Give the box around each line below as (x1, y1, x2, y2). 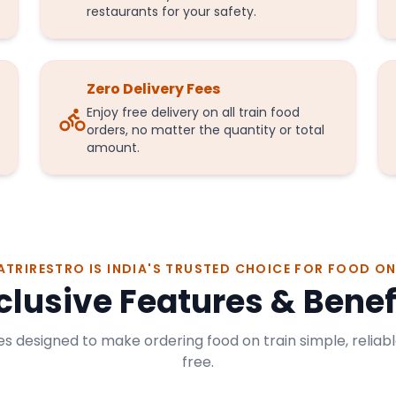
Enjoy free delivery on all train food (87, 103, 301, 121)
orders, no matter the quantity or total (87, 121, 325, 139)
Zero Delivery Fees (87, 79, 221, 99)
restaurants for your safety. (87, 3, 257, 20)
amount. (87, 139, 141, 156)
